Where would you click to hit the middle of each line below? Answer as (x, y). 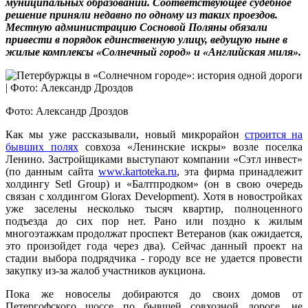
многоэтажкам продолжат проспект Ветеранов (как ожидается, (154, 234)
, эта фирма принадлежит (240, 172)
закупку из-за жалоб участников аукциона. (106, 271)
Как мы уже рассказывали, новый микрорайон (125, 135)
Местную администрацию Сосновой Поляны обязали (136, 27)
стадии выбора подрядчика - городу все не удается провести (154, 258)
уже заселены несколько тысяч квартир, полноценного (154, 209)
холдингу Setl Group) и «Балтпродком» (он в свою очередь (154, 184)
